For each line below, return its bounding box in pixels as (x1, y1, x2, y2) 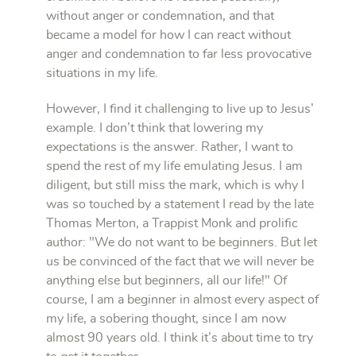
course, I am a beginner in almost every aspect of (46, 293, 319, 307)
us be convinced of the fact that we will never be (46, 255, 314, 269)
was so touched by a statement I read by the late (46, 198, 314, 211)
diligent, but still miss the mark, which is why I (46, 179, 304, 192)
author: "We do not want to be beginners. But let (46, 236, 317, 250)
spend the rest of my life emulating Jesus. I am (46, 160, 303, 173)
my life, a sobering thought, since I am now (46, 312, 286, 326)
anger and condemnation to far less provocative (46, 48, 311, 61)
